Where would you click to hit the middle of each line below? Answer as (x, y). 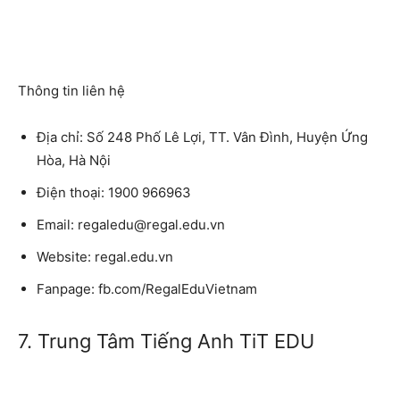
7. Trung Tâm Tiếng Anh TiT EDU (166, 341)
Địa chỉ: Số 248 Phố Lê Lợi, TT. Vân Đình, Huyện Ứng (202, 137)
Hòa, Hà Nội (74, 160)
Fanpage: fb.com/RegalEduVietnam (147, 288)
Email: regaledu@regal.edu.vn (131, 224)
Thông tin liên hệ (71, 90)
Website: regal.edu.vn (105, 256)
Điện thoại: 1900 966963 (114, 192)
